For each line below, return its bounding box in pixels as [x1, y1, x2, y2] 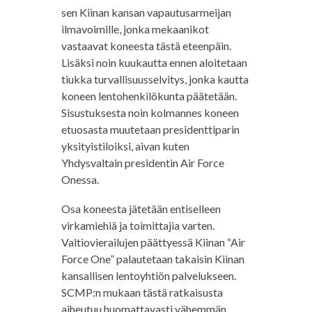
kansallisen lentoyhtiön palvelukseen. [61, 269, 236, 283]
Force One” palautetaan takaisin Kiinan [61, 252, 244, 266]
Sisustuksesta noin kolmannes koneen [61, 106, 239, 120]
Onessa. [61, 173, 99, 187]
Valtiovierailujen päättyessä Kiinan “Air [61, 235, 245, 249]
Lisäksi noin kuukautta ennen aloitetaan [61, 56, 247, 70]
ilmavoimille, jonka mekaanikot [61, 22, 209, 36]
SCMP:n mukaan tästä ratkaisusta [61, 286, 223, 299]
